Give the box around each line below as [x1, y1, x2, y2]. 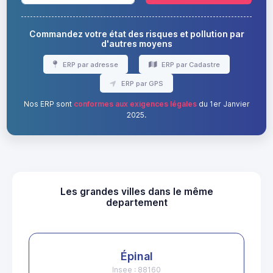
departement [105, 197, 168, 209]
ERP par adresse [60, 60, 118, 69]
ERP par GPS [119, 79, 163, 88]
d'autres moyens [101, 38, 172, 49]
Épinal [120, 250, 153, 263]
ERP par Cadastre [159, 60, 220, 69]
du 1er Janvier [196, 99, 250, 109]
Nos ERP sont [23, 99, 74, 109]
